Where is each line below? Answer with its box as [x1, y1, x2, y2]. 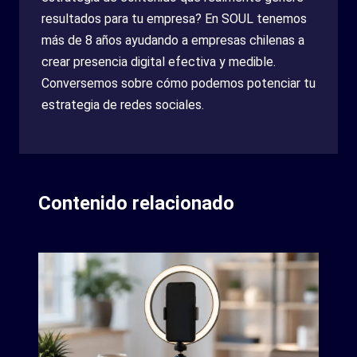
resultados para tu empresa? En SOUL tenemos [41, 10, 307, 26]
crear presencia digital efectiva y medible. [41, 53, 276, 69]
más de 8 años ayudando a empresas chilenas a [41, 32, 304, 48]
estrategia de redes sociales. [41, 96, 204, 112]
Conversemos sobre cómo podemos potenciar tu [41, 75, 316, 91]
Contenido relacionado [38, 191, 234, 214]
